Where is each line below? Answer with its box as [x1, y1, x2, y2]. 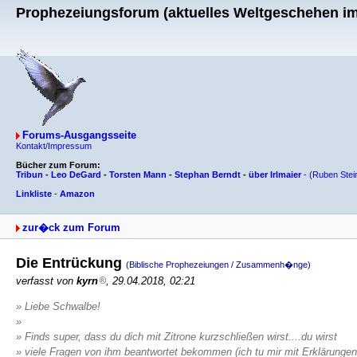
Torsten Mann [109, 170, 167, 179]
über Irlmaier [249, 170, 301, 179]
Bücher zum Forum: [16, 160, 100, 170]
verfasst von [16, 275, 76, 287]
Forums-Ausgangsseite [22, 129, 136, 141]
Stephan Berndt [175, 170, 241, 179]
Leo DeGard [51, 170, 101, 179]
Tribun [16, 170, 43, 179]
